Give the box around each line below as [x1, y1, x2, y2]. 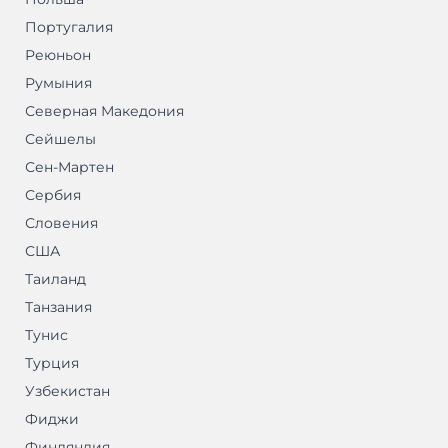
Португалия [25, 18, 113, 37]
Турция [25, 354, 79, 373]
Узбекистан [25, 382, 110, 401]
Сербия [25, 186, 81, 205]
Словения [25, 214, 98, 233]
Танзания [25, 298, 92, 317]
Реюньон [25, 46, 91, 65]
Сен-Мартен [25, 158, 114, 177]
